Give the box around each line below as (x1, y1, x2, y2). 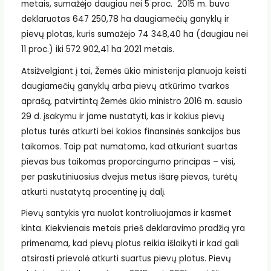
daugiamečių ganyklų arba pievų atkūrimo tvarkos (21, 80, 229, 92)
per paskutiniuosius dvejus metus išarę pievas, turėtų (21, 171, 238, 183)
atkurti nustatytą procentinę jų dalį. (21, 186, 166, 198)
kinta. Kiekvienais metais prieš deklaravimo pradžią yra (21, 223, 245, 235)
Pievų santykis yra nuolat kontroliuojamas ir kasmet (21, 207, 232, 220)
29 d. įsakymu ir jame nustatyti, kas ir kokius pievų (21, 110, 224, 122)
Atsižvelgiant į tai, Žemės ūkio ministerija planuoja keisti (21, 65, 246, 77)
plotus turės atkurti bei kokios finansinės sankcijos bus (21, 125, 241, 137)
